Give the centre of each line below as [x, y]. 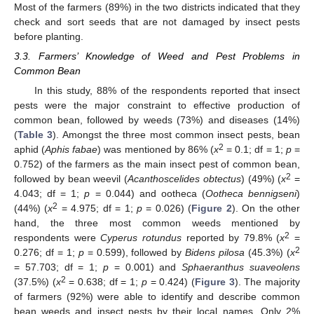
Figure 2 [212, 208]
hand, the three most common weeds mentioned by [157, 223]
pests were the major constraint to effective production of [157, 105]
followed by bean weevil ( [71, 178]
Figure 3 [214, 281]
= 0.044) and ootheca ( [148, 193]
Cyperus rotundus [141, 237]
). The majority [267, 281]
